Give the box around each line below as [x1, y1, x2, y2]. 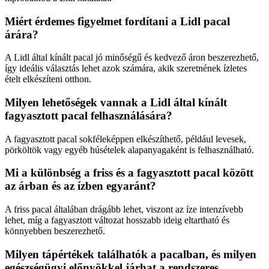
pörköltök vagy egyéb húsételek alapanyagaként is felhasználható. [5, 144, 254, 155]
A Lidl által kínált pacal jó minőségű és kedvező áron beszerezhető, [5, 52, 259, 63]
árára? [5, 28, 38, 41]
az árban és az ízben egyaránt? [5, 180, 156, 193]
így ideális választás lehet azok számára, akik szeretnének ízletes [5, 63, 247, 74]
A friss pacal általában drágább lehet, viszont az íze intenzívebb [5, 204, 243, 215]
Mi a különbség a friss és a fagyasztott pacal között [5, 166, 253, 180]
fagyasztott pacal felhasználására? [5, 109, 172, 122]
